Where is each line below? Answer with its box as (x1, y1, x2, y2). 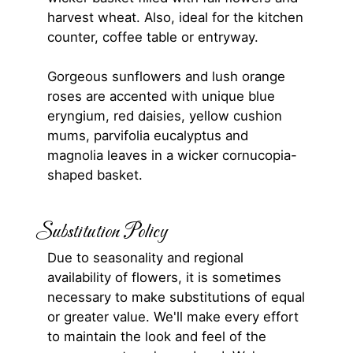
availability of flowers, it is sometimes (47, 269, 281, 286)
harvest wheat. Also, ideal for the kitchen (47, 9, 303, 26)
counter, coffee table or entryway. (47, 29, 258, 46)
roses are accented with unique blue (47, 88, 275, 105)
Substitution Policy (35, 220, 167, 246)
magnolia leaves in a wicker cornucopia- (47, 147, 297, 164)
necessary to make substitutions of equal (47, 289, 305, 306)
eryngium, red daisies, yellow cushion (47, 108, 282, 124)
